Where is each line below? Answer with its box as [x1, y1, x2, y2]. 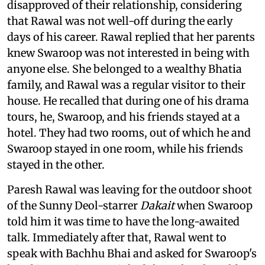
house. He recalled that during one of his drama [7, 93, 249, 108]
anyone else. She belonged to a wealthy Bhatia [7, 62, 242, 76]
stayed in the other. [7, 157, 105, 172]
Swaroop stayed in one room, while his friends [7, 141, 243, 156]
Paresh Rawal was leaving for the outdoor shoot [7, 182, 252, 196]
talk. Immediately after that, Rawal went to [7, 230, 227, 244]
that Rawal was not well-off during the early [7, 14, 232, 28]
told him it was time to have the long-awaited [7, 214, 240, 228]
